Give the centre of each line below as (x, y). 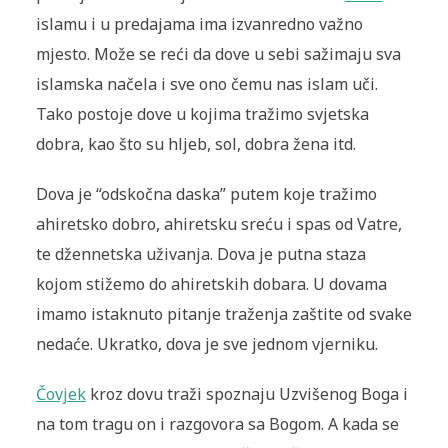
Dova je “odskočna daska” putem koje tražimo (206, 194)
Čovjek (60, 394)
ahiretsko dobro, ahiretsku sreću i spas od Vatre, (218, 224)
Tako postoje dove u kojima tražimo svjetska (202, 114)
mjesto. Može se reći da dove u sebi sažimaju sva (218, 54)
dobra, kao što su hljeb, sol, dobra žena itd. (195, 144)
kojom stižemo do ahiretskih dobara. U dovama (211, 284)
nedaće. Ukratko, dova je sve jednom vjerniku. (206, 344)
